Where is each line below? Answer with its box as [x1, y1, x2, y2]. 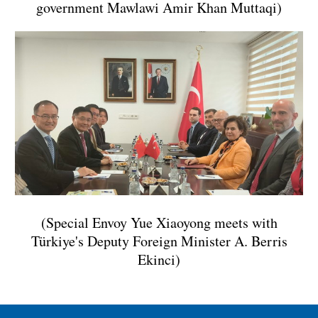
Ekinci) [138, 249, 180, 269]
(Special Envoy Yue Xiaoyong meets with [40, 212, 278, 232]
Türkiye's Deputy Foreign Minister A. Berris [31, 231, 287, 251]
